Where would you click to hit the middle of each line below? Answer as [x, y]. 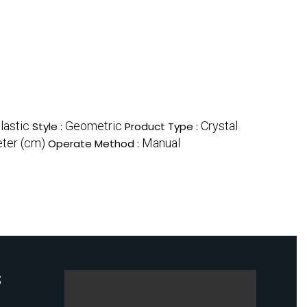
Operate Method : [95, 144]
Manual [161, 143]
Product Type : [163, 127]
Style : [49, 127]
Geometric [94, 126]
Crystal [219, 126]
